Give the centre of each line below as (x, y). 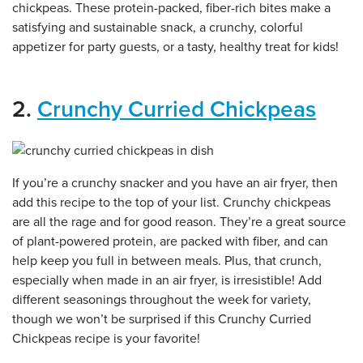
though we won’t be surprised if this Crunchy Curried (162, 319)
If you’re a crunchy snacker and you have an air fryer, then (175, 183)
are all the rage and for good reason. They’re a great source (179, 222)
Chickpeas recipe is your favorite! (106, 338)
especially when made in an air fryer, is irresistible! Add (167, 280)
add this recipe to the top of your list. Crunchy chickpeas (171, 202)
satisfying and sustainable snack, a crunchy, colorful (158, 27)
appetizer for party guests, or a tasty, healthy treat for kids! (177, 47)
